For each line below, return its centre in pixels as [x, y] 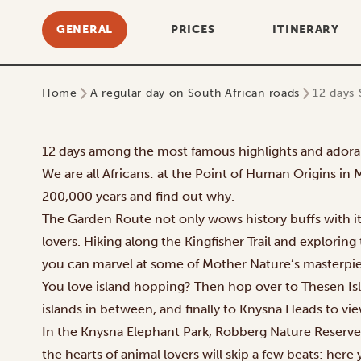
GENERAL [85, 29]
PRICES [193, 29]
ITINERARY [306, 29]
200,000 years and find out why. [138, 196]
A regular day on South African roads [195, 93]
